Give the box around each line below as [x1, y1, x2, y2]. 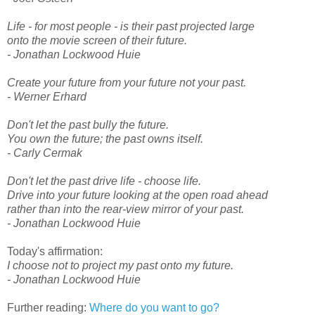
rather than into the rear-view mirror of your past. [7, 202, 244, 215]
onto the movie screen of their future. [7, 34, 187, 46]
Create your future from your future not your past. [7, 76, 246, 89]
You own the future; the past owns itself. [7, 132, 203, 145]
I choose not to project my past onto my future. [7, 259, 233, 271]
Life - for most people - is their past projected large [7, 20, 255, 32]
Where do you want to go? [89, 301, 219, 314]
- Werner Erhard [7, 90, 86, 103]
